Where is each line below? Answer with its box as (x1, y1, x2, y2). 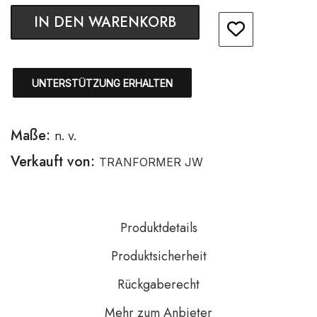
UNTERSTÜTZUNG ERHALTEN (32, 77, 173, 89)
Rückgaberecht (117, 275, 200, 294)
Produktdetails (120, 219, 197, 237)
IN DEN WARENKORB (34, 12, 176, 33)
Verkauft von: (11, 151, 99, 172)
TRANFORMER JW (99, 155, 203, 169)
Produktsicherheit (110, 247, 207, 265)
